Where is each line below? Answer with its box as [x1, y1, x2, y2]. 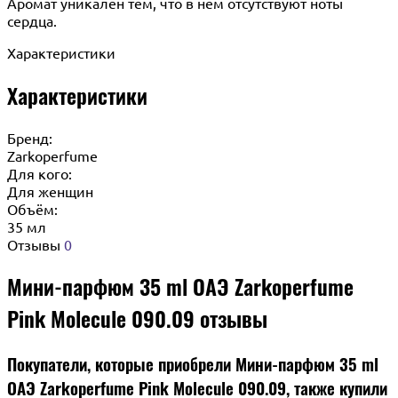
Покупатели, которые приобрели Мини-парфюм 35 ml [7, 352, 378, 377]
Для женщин [7, 181, 93, 200]
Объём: [7, 199, 58, 218]
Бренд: [7, 128, 52, 147]
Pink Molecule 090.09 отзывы [7, 302, 267, 335]
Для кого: [7, 163, 72, 182]
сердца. [7, 11, 57, 29]
